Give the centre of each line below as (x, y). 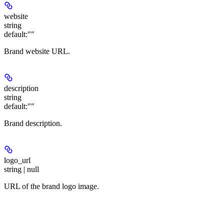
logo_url (17, 160)
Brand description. (33, 123)
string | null (21, 169)
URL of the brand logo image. (51, 186)
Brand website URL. (37, 51)
